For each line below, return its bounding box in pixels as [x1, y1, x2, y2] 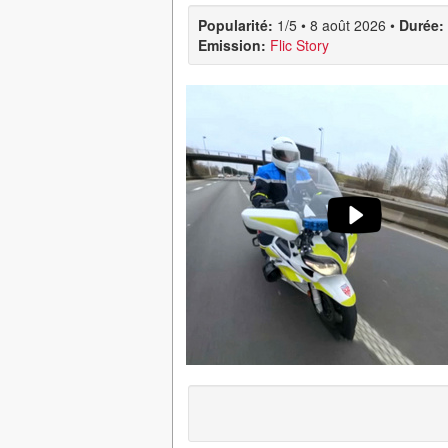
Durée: [399, 15, 444, 35]
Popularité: [198, 15, 273, 35]
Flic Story [270, 35, 329, 55]
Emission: [198, 35, 266, 55]
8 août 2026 [310, 15, 386, 35]
